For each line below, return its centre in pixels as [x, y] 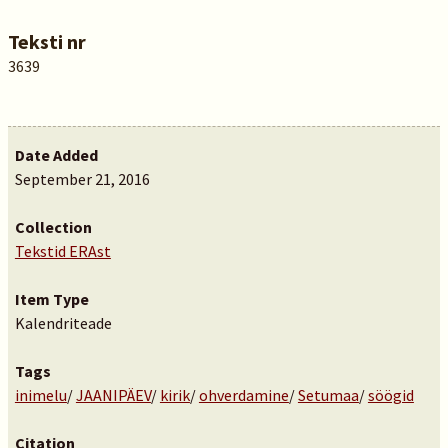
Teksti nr [46, 41]
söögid [390, 395]
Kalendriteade [63, 323]
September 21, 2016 [82, 179]
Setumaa [328, 395]
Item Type [51, 299]
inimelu [40, 395]
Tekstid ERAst [62, 251]
